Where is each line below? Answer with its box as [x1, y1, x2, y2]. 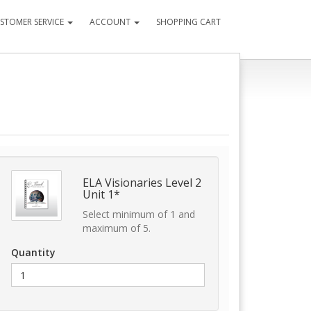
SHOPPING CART [156, 16, 221, 28]
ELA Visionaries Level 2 [82, 175, 201, 190]
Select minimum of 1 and [82, 208, 195, 221]
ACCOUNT [90, 16, 133, 28]
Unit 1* [82, 187, 120, 202]
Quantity [10, 246, 56, 259]
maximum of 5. [82, 221, 151, 235]
